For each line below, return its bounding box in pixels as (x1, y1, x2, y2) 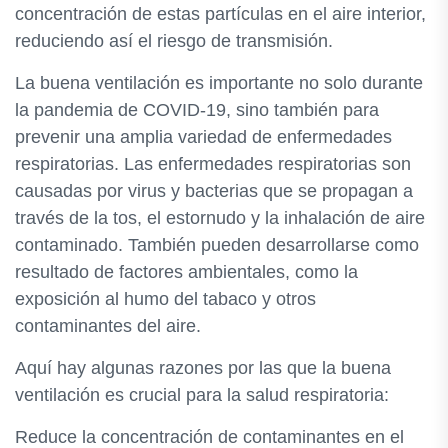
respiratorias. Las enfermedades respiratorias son (15, 154, 411, 174)
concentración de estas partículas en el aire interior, (15, 4, 426, 24)
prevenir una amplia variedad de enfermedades (15, 127, 392, 147)
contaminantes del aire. (15, 316, 201, 336)
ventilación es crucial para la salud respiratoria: (15, 385, 389, 405)
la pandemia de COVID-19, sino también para (15, 100, 379, 120)
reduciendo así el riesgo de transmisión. (15, 31, 333, 51)
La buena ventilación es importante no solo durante (15, 73, 423, 93)
